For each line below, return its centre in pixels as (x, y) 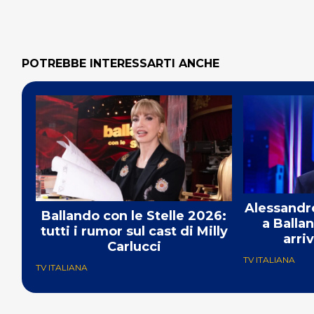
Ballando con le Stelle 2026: (134, 216)
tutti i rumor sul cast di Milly (134, 231)
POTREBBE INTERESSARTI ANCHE (121, 64)
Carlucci (134, 246)
